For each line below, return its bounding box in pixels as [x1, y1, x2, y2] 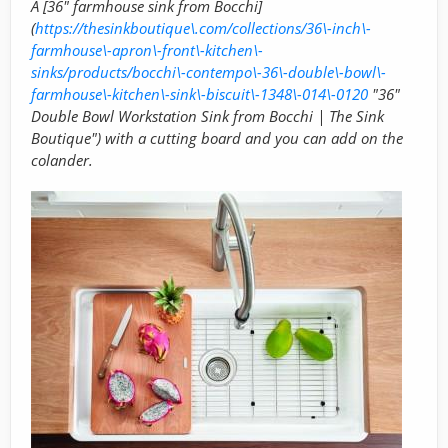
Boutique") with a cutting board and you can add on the [31, 127, 403, 148]
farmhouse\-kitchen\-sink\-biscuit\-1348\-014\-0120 [31, 83, 368, 104]
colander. [31, 149, 93, 170]
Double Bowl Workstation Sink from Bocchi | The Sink [31, 105, 384, 126]
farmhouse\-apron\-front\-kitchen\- [31, 39, 263, 60]
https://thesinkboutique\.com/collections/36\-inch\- [35, 17, 371, 38]
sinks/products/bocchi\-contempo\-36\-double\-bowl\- [31, 61, 386, 82]
